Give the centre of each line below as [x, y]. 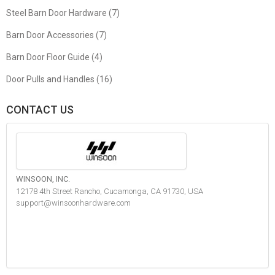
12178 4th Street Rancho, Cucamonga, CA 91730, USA [110, 191]
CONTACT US [40, 110]
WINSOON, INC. [43, 179]
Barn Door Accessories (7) [56, 35]
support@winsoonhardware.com [73, 203]
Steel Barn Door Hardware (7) [63, 13]
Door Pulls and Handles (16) [59, 79]
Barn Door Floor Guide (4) [54, 57]
